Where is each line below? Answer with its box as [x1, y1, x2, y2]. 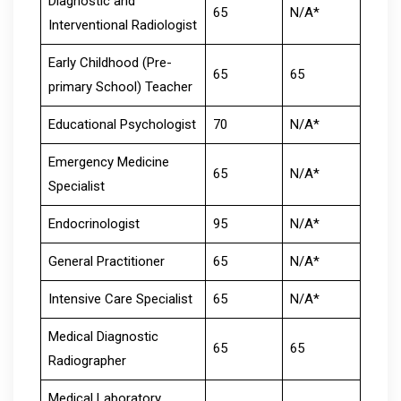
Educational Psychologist [47, 115, 196, 132]
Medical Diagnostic [47, 328, 158, 345]
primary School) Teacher [47, 78, 192, 95]
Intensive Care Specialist [47, 290, 192, 307]
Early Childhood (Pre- [47, 54, 172, 71]
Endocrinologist [47, 215, 140, 232]
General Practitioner [47, 252, 165, 269]
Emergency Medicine [47, 153, 169, 170]
